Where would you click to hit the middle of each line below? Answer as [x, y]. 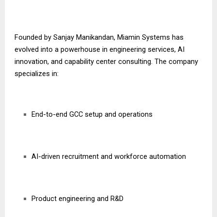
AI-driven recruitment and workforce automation [109, 157]
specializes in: [37, 74]
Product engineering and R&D [77, 199]
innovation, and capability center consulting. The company [106, 62]
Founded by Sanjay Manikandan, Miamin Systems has [99, 38]
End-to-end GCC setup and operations [92, 115]
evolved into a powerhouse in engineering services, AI [100, 50]
